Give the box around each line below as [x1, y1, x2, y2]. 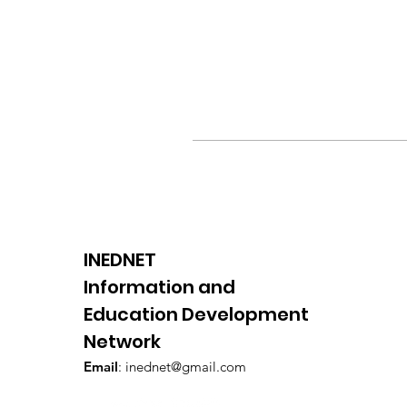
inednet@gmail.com [125, 358, 246, 375]
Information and [84, 274, 235, 300]
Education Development [84, 302, 309, 327]
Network [84, 329, 161, 354]
